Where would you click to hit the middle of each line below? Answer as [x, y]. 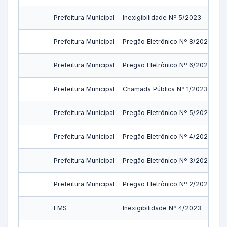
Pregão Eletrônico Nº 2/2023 [167, 184]
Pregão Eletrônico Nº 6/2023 [167, 65]
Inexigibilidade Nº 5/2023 [162, 17]
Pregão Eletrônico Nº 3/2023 [167, 160]
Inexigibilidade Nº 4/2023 [162, 208]
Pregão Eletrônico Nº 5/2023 [167, 113]
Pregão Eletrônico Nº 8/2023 [167, 41]
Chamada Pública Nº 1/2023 [165, 89]
